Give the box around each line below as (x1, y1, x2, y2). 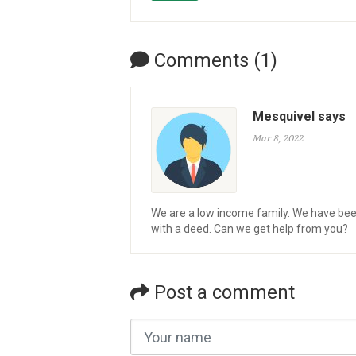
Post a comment (149, 281, 295, 304)
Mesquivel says (253, 109, 346, 124)
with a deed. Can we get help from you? (151, 222, 348, 235)
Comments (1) (149, 49, 277, 72)
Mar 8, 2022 (253, 132, 304, 145)
